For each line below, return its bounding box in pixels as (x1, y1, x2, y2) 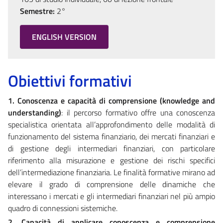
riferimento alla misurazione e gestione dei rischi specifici (8, 154, 215, 166)
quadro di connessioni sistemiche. (8, 202, 117, 214)
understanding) (8, 106, 61, 118)
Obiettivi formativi (8, 68, 132, 93)
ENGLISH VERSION (32, 30, 97, 43)
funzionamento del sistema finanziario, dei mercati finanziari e (8, 130, 215, 142)
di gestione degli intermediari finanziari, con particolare (8, 142, 215, 154)
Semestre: (20, 4, 55, 17)
